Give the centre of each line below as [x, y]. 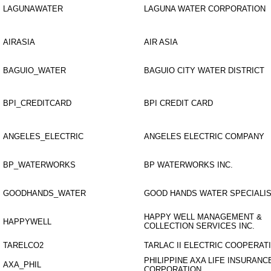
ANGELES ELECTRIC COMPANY [204, 136]
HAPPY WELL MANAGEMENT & [203, 217]
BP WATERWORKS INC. [188, 165]
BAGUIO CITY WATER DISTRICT [204, 70]
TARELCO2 [23, 245]
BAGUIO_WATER [34, 70]
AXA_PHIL [22, 265]
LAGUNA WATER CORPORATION [205, 9]
